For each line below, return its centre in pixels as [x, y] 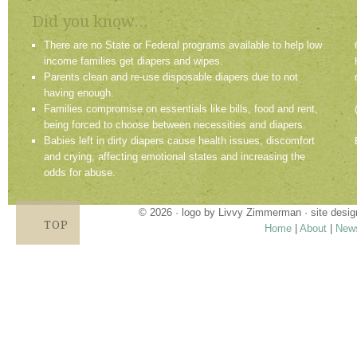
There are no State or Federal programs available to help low [183, 45]
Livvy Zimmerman [260, 212]
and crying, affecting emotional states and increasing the [175, 157]
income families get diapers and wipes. [133, 61]
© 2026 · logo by [178, 212]
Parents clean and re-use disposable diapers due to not [171, 77]
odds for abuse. [80, 173]
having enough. [79, 93]
